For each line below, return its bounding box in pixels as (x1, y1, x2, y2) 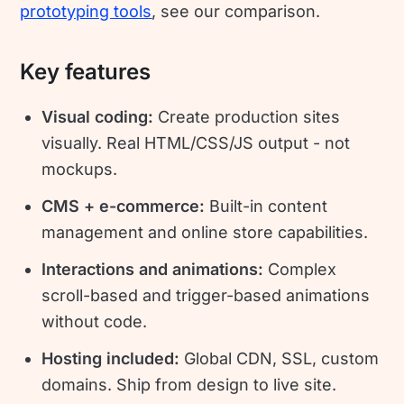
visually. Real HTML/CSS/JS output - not (41, 133, 351, 153)
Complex (268, 260, 337, 280)
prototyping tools (20, 2, 152, 21)
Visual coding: (41, 107, 159, 127)
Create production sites (158, 107, 341, 127)
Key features (20, 59, 151, 86)
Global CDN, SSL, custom (184, 349, 380, 369)
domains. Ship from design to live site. (41, 375, 337, 395)
